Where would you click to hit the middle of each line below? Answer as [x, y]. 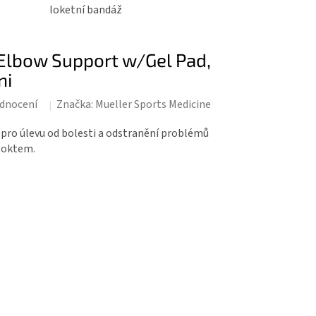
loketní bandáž [86, 10]
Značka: [75, 104]
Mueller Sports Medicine [153, 104]
